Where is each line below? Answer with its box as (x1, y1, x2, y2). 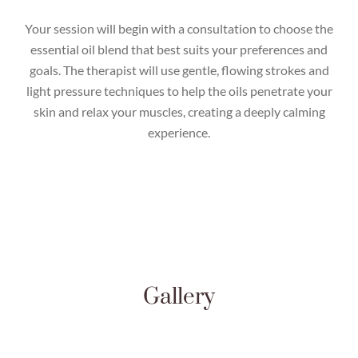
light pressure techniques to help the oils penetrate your (26, 83, 332, 99)
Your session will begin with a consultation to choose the (25, 21, 333, 37)
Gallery (143, 283, 215, 312)
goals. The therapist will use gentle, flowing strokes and (29, 62, 329, 78)
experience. (148, 125, 210, 141)
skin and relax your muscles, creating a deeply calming (33, 104, 325, 120)
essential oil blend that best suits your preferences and (30, 42, 328, 58)
